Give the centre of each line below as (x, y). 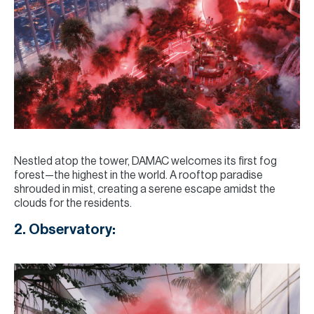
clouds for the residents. (73, 203)
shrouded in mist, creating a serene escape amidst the (145, 189)
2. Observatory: (65, 230)
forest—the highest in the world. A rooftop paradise (138, 175)
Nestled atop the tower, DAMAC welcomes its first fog (145, 161)
